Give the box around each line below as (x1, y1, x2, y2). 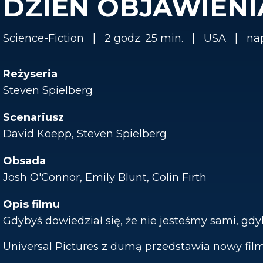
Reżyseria (3, 68, 58, 80)
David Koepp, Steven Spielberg (3, 127, 167, 140)
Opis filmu (3, 198, 60, 211)
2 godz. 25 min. (104, 32, 183, 45)
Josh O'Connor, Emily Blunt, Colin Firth (3, 171, 207, 184)
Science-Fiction (3, 32, 84, 45)
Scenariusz (3, 111, 64, 124)
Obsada (3, 154, 46, 167)
